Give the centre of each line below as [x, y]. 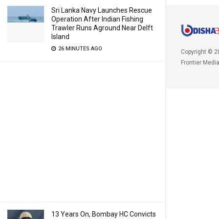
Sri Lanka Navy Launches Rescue [102, 10]
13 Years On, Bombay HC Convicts [104, 214]
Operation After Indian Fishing [97, 19]
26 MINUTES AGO [79, 49]
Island [60, 37]
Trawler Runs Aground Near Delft [102, 28]
